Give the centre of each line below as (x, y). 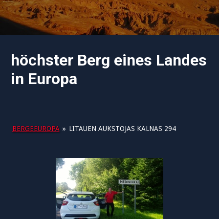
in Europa (44, 79)
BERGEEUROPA (36, 129)
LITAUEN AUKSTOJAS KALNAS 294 (122, 129)
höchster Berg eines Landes (109, 60)
